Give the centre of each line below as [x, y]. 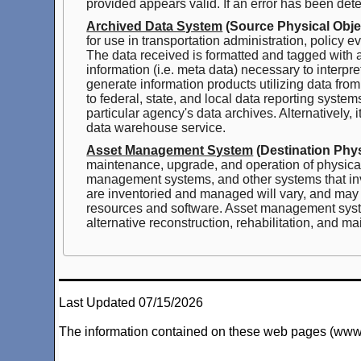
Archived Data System [155, 27]
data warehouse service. [156, 128]
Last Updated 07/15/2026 [131, 303]
